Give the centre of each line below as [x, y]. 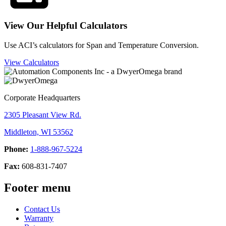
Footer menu [37, 187]
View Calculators [32, 62]
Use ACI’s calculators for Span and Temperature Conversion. [101, 45]
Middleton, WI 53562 [39, 132]
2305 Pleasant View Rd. [43, 115]
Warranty [39, 218]
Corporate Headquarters [42, 97]
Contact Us [42, 209]
